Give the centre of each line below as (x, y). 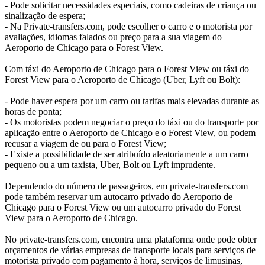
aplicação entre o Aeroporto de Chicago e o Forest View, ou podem (130, 132)
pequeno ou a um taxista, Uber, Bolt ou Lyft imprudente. (110, 164)
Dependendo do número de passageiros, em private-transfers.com (126, 186)
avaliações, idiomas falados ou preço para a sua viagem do (113, 37)
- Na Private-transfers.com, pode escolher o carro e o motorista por (128, 26)
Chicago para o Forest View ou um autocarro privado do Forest (123, 207)
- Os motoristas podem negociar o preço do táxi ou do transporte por (132, 122)
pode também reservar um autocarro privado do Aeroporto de (119, 196)
